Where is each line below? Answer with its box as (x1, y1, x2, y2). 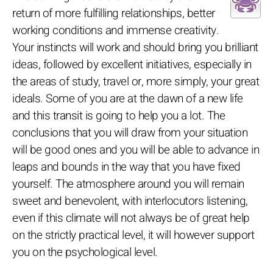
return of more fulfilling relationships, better (12, 4, 215, 22)
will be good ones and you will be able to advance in (12, 141, 259, 158)
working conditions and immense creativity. (12, 21, 219, 39)
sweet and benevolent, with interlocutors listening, (12, 192, 248, 210)
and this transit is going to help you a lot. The (12, 107, 225, 124)
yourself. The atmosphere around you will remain (12, 175, 244, 193)
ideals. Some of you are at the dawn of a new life (12, 90, 243, 107)
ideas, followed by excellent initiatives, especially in (12, 55, 252, 73)
